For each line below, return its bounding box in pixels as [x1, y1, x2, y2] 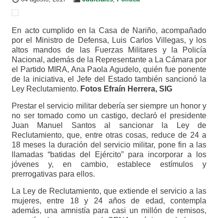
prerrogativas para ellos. [11, 170, 95, 179]
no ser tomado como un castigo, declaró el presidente [11, 111, 207, 120]
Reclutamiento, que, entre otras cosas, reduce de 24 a [11, 131, 207, 140]
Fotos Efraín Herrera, [80, 85, 157, 93]
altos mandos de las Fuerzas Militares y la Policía [11, 46, 207, 54]
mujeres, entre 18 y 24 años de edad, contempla [11, 197, 207, 205]
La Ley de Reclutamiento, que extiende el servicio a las [11, 187, 207, 196]
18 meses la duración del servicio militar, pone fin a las [11, 141, 207, 149]
